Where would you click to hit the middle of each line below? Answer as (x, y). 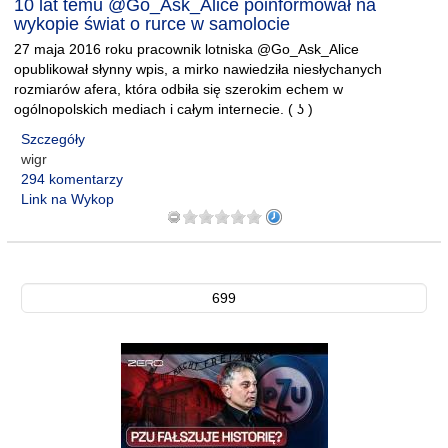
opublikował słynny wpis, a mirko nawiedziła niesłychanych (198, 69)
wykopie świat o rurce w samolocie (152, 24)
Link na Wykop (67, 199)
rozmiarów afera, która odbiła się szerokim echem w (178, 89)
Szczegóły (53, 139)
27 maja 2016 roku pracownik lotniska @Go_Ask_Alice (186, 49)
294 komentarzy (72, 179)
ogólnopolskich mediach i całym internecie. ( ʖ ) (163, 109)
